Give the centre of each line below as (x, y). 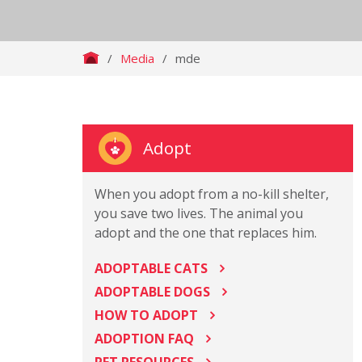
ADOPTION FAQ (144, 339)
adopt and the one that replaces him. (206, 233)
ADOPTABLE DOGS (152, 292)
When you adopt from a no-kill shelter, (212, 194)
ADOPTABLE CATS (151, 268)
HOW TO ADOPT (146, 315)
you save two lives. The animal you (199, 213)
